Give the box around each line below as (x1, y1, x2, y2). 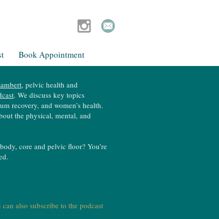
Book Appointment (18, 49, 85, 60)
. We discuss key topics (14, 90, 85, 100)
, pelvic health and (22, 80, 78, 89)
